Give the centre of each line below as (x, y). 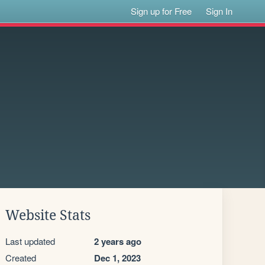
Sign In (219, 11)
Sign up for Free (161, 11)
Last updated (30, 241)
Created (21, 258)
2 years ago (118, 241)
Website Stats (48, 215)
